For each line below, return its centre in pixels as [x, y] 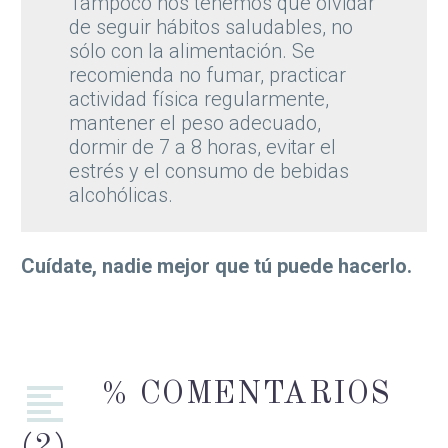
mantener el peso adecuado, [194, 123]
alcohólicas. [120, 195]
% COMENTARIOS [246, 395]
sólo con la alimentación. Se [191, 51]
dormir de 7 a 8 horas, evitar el [202, 147]
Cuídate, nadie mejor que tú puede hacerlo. [216, 266]
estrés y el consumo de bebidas [208, 171]
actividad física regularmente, [198, 99]
